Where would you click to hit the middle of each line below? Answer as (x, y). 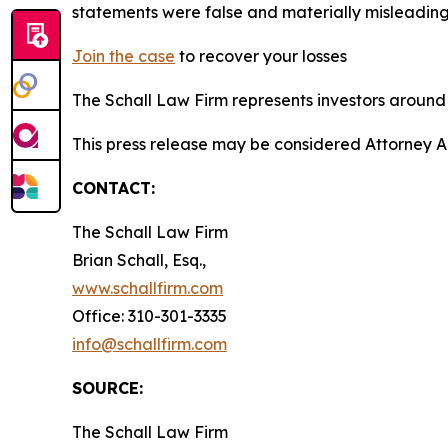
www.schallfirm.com (147, 288)
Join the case (123, 56)
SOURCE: (107, 388)
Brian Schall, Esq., (139, 260)
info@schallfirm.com (149, 344)
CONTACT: (113, 188)
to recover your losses (261, 56)
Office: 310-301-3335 (149, 316)
